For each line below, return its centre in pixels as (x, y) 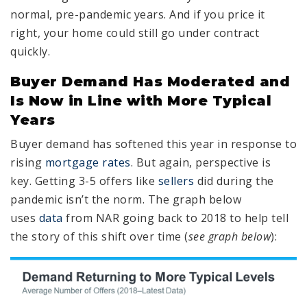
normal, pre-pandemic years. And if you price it (138, 15)
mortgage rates (88, 163)
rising (28, 163)
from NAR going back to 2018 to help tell (175, 218)
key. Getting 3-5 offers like (84, 181)
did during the (234, 181)
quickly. (30, 52)
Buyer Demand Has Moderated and (150, 82)
